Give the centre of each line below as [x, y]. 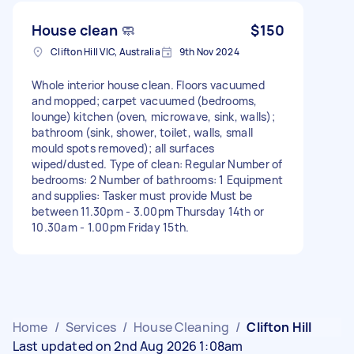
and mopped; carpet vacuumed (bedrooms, [145, 100]
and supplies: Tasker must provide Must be [142, 195]
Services [90, 327]
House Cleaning [182, 327]
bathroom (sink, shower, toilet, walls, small [142, 132]
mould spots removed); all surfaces [123, 148]
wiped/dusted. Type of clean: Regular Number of [157, 164]
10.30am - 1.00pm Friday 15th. [111, 227]
